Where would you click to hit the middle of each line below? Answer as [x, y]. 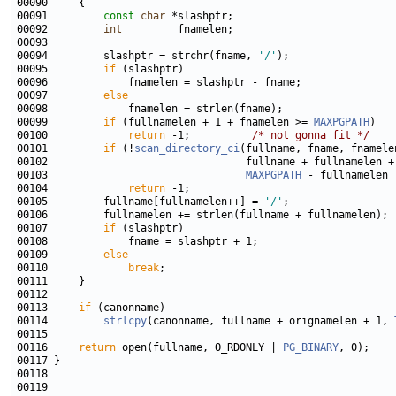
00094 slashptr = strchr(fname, [137, 56]
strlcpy [125, 321]
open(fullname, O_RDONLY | [199, 348]
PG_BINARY [311, 348]
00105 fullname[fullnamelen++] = [141, 202]
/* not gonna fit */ [311, 136]
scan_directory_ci [187, 149]
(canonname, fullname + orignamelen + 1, [270, 321]
